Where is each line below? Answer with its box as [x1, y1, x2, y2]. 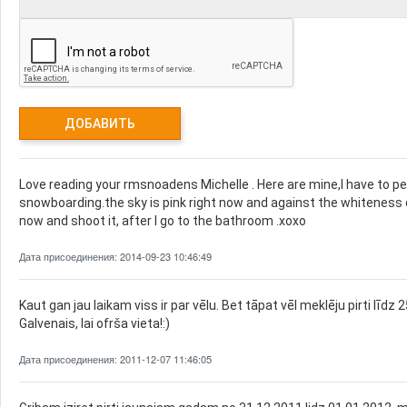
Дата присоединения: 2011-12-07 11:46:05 [19, 352, 212, 366]
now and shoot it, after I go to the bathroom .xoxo [19, 213, 306, 228]
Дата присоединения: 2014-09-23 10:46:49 [19, 249, 212, 263]
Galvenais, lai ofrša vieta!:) [19, 316, 170, 331]
